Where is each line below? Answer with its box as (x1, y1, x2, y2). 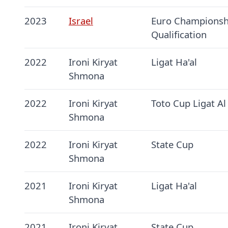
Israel (68, 14, 93, 27)
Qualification (151, 28, 207, 41)
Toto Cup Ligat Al (151, 97, 226, 110)
